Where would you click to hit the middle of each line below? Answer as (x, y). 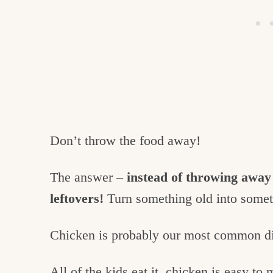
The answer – (88, 177)
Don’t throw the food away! (125, 141)
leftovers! (79, 199)
